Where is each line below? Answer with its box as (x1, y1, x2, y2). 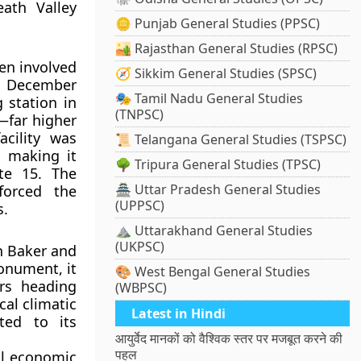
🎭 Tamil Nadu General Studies (115, 89, 304, 108)
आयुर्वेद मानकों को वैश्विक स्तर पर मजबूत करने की (115, 330, 343, 348)
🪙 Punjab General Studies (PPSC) (115, 15, 321, 33)
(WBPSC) (115, 279, 168, 297)
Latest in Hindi (131, 305, 226, 323)
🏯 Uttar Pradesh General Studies (115, 180, 322, 199)
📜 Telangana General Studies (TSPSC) (115, 131, 347, 149)
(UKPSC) (115, 238, 165, 256)
